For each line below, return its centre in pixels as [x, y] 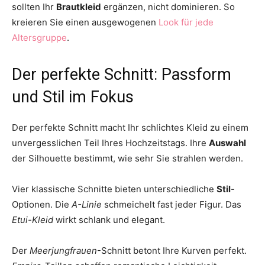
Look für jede [186, 22]
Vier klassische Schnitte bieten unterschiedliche [114, 189]
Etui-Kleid [33, 219]
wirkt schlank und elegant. [109, 219]
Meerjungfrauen [63, 250]
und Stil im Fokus [73, 97]
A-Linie [87, 204]
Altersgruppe [39, 37]
